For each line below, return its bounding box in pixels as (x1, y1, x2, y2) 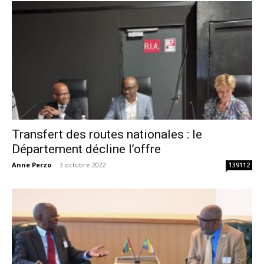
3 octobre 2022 (60, 160, 106, 170)
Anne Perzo (12, 160, 51, 170)
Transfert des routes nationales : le (12, 127, 202, 142)
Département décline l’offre (12, 142, 161, 157)
